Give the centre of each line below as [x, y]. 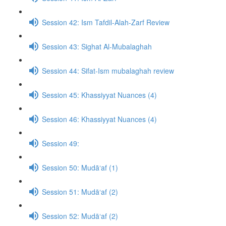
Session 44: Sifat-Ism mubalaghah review [108, 70]
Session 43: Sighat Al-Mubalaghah [97, 46]
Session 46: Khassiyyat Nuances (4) [99, 119]
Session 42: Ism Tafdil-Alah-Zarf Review [106, 22]
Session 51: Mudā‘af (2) [80, 191]
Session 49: [61, 143]
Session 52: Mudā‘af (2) [80, 216]
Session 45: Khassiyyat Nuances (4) [99, 95]
